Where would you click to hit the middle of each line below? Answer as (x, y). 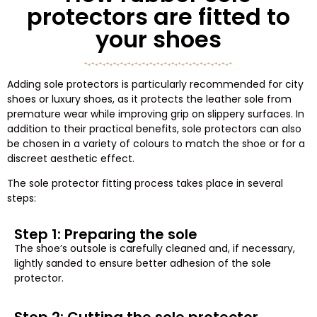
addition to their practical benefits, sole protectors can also (154, 128)
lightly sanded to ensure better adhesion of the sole (143, 263)
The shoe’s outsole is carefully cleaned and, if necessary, (155, 248)
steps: (22, 198)
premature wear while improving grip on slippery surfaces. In (156, 114)
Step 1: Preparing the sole (106, 234)
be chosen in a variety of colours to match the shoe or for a (156, 143)
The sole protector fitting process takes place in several (145, 183)
